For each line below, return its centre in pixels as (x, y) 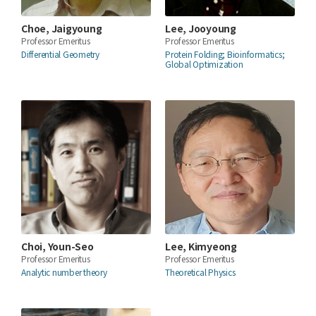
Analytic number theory (64, 272)
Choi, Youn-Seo (57, 246)
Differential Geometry (60, 54)
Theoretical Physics (200, 272)
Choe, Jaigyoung (62, 28)
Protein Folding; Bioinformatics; (225, 54)
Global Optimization (204, 63)
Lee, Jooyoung (201, 28)
